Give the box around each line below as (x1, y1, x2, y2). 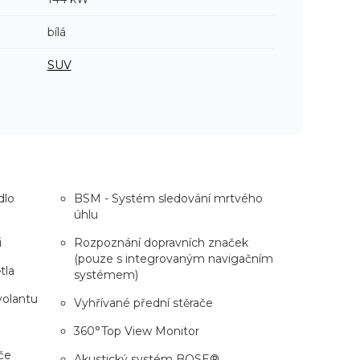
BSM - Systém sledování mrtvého (73, 190, 263, 206)
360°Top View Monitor (73, 323, 199, 338)
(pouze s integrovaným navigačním (73, 251, 273, 266)
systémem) (73, 267, 138, 282)
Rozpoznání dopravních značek (73, 235, 248, 250)
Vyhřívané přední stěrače (73, 295, 213, 310)
